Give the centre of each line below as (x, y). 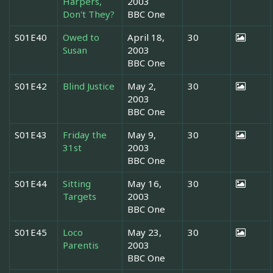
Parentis (81, 245)
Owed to (81, 37)
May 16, (144, 183)
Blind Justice (89, 86)
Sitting (77, 183)
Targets (80, 196)
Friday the (85, 134)
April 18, (146, 37)
